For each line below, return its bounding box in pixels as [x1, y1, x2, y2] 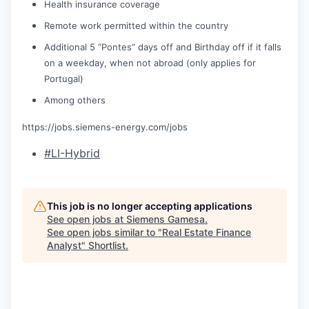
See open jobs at [47, 212, 126, 225]
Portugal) [44, 72, 83, 84]
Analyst [47, 239, 81, 251]
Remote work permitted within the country [44, 19, 228, 31]
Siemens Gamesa [126, 212, 205, 225]
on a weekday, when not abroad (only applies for [44, 57, 256, 68]
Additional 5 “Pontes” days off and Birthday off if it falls [44, 41, 281, 52]
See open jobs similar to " [47, 226, 162, 238]
